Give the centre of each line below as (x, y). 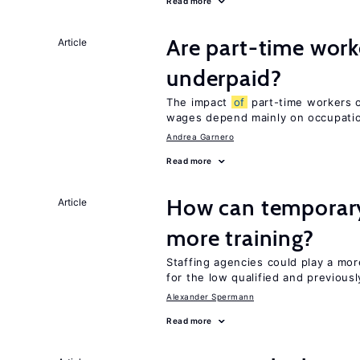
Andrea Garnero (200, 137)
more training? (240, 238)
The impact (199, 102)
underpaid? (224, 78)
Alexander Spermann (210, 297)
